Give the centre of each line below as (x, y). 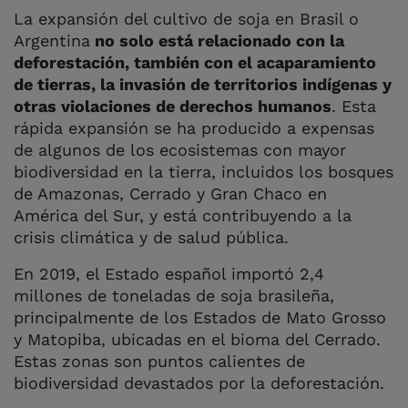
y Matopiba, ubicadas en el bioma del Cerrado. (197, 339)
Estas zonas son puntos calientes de (159, 361)
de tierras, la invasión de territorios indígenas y (203, 84)
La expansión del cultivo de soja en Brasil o (186, 18)
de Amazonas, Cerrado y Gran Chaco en (170, 193)
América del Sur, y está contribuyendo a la (183, 215)
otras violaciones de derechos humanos (173, 106)
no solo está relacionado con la (217, 40)
